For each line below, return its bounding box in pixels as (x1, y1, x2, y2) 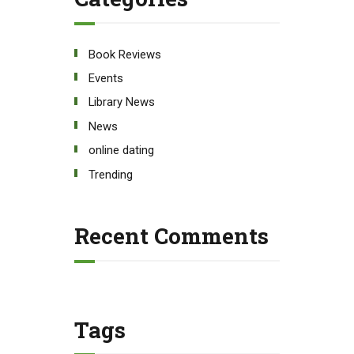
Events (88, 70, 123, 85)
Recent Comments (74, 221, 269, 251)
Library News (88, 95, 155, 110)
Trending (88, 167, 133, 182)
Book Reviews (88, 47, 161, 62)
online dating (88, 143, 154, 158)
